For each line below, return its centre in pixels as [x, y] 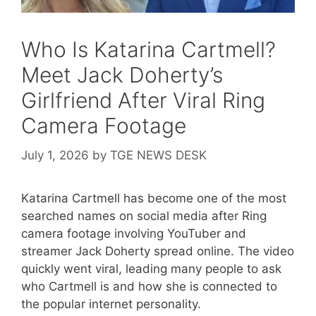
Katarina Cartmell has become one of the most [154, 198]
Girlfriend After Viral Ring [143, 101]
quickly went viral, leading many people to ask [151, 268]
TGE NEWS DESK [158, 155]
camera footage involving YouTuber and [134, 233]
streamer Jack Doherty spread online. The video [158, 251]
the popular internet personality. [111, 304]
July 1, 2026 [55, 155]
